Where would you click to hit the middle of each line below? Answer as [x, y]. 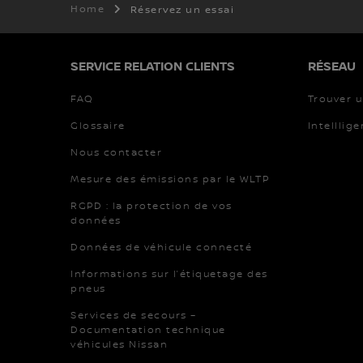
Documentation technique [148, 330]
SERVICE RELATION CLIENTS [153, 66]
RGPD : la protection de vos [152, 206]
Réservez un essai [182, 10]
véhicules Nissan [119, 344]
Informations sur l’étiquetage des [169, 274]
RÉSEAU [331, 66]
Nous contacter [116, 152]
